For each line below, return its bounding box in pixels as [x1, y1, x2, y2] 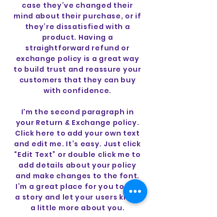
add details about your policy [18, 160, 137, 170]
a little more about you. [30, 203, 125, 213]
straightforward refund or [25, 43, 130, 53]
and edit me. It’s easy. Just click [14, 139, 141, 149]
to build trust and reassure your [14, 64, 141, 74]
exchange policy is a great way [15, 54, 139, 63]
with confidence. [43, 86, 112, 95]
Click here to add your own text [15, 128, 140, 138]
